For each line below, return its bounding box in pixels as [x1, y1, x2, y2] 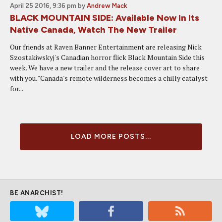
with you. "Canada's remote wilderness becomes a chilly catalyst [10, 73, 208, 83]
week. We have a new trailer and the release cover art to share [10, 63, 200, 72]
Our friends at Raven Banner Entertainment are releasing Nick [10, 42, 202, 52]
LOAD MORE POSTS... [71, 132, 151, 141]
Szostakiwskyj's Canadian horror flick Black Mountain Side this [10, 53, 205, 62]
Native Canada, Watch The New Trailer [10, 24, 177, 35]
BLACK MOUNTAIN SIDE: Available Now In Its [10, 12, 199, 23]
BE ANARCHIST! [10, 189, 63, 197]
